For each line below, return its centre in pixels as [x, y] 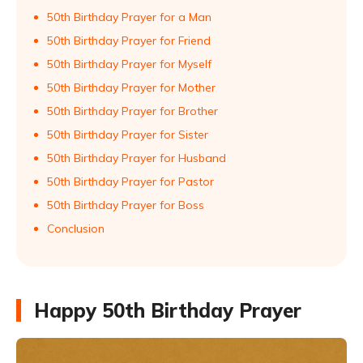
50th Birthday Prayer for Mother [131, 88]
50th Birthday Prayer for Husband [137, 158]
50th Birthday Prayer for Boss [126, 205]
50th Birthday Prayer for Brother [132, 111]
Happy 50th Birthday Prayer [168, 310]
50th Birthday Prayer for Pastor [130, 181]
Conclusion [76, 228]
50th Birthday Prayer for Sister [128, 135]
